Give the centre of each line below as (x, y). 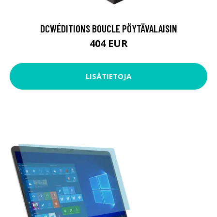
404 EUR (108, 43)
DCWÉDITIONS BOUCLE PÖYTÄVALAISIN (108, 28)
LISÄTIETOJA (108, 76)
